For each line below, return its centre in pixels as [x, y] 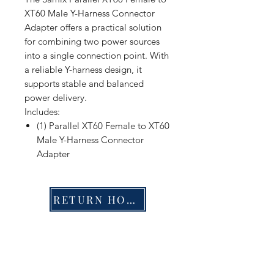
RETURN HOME [131, 199]
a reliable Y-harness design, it [83, 69]
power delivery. [56, 98]
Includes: [42, 112]
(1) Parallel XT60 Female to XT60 [103, 126]
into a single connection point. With [97, 55]
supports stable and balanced [84, 83]
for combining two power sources [92, 41]
